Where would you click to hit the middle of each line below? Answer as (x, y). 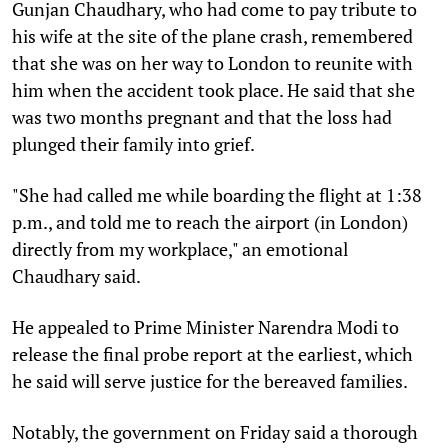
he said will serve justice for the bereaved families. (210, 380)
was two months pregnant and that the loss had (202, 116)
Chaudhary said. (76, 275)
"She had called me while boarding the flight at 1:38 (217, 194)
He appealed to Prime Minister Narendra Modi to (205, 326)
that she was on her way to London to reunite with (212, 62)
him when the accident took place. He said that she (213, 89)
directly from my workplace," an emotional (180, 248)
